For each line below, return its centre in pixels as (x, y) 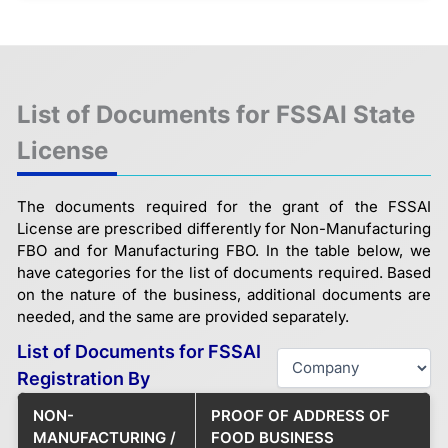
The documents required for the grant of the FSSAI (224, 206)
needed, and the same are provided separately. (183, 316)
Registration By (83, 378)
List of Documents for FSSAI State (216, 114)
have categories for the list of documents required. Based (224, 272)
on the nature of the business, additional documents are (224, 294)
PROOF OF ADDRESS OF (300, 415)
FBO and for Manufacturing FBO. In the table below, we (224, 250)
